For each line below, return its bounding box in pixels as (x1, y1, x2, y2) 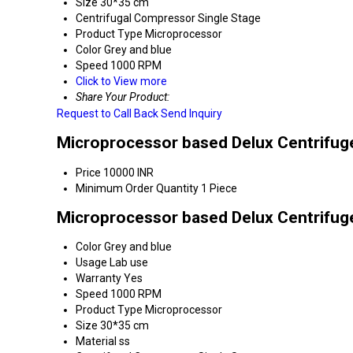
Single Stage (198, 11, 261, 24)
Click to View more (76, 74, 167, 87)
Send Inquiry (161, 106, 222, 120)
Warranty (76, 272, 121, 285)
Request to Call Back (57, 106, 158, 120)
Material (76, 335, 117, 348)
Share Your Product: (76, 90, 169, 103)
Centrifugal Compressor (76, 11, 195, 24)
